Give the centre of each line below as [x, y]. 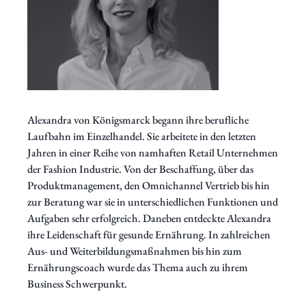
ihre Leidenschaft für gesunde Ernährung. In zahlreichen [149, 234]
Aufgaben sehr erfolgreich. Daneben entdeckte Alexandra [149, 218]
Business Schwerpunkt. [77, 283]
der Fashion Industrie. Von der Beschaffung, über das [140, 169]
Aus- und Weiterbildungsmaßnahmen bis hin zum [135, 251]
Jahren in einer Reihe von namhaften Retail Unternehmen [153, 152]
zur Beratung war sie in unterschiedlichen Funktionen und [153, 201]
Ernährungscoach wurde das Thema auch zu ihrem [138, 267]
